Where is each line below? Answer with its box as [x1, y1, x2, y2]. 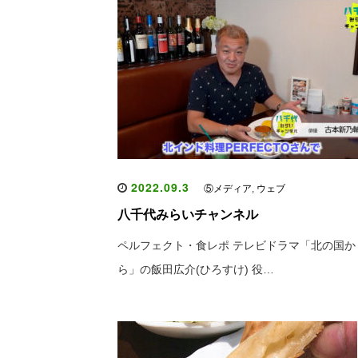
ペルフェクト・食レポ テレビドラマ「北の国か [117, 239, 356, 252]
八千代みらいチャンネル [117, 208, 258, 221]
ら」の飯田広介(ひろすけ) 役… [117, 263, 274, 276]
